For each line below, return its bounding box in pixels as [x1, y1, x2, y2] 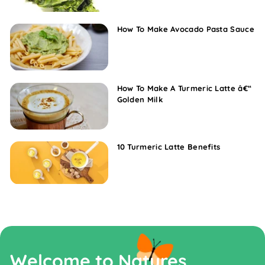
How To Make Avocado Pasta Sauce [117, 24, 254, 34]
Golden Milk [117, 94, 163, 104]
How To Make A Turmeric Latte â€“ [117, 83, 252, 93]
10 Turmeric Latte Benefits [117, 141, 221, 151]
